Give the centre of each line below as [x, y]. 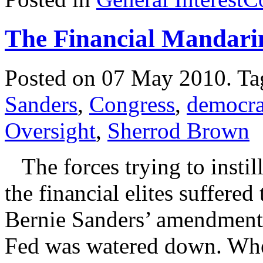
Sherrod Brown [178, 131]
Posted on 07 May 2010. [121, 78]
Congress [132, 104]
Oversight [50, 131]
